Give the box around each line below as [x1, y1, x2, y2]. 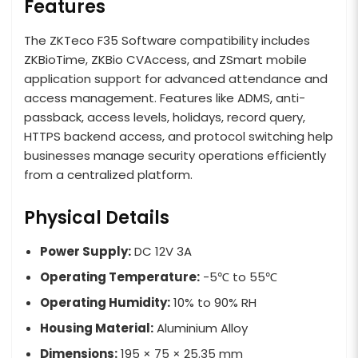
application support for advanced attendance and [24, 70, 328, 88]
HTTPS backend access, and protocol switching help [24, 128, 333, 145]
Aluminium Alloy [153, 320, 248, 337]
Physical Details [24, 205, 169, 231]
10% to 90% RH [170, 294, 257, 312]
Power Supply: [40, 243, 131, 261]
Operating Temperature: [40, 268, 200, 286]
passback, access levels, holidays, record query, [24, 109, 305, 126]
